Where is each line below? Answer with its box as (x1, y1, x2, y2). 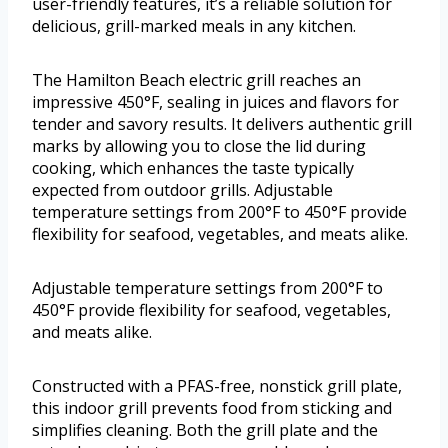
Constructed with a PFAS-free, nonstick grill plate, (32, 375, 402, 398)
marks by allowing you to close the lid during (32, 135, 366, 158)
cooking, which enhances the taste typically (32, 157, 354, 180)
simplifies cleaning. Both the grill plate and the (32, 419, 378, 442)
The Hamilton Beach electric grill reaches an (32, 69, 361, 92)
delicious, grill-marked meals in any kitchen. (32, 15, 356, 38)
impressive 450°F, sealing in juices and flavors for (32, 91, 399, 114)
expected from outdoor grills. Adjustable (32, 179, 333, 202)
